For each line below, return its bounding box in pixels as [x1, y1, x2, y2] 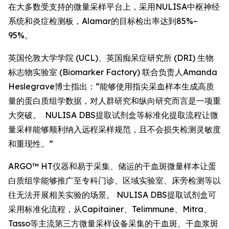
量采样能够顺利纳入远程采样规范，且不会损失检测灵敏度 [8, 124, 221, 134]
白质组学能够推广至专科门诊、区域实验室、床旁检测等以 [8, 175, 221, 186]
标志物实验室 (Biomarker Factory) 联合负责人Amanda [8, 67, 217, 77]
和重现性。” [8, 139, 55, 149]
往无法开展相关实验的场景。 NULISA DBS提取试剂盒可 [8, 190, 216, 200]
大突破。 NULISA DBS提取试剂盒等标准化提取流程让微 [8, 110, 218, 120]
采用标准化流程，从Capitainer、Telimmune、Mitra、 [8, 204, 212, 214]
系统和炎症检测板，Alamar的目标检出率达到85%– [8, 16, 198, 26]
